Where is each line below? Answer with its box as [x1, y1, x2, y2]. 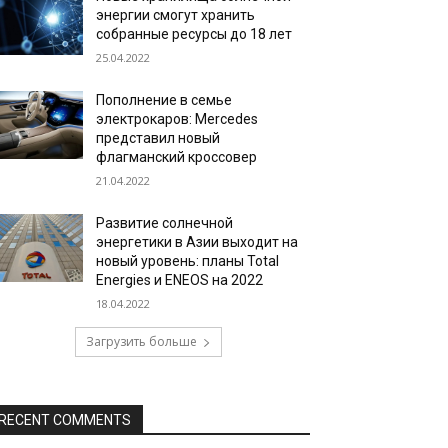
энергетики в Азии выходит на [96, 234, 299, 250]
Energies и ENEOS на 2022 [96, 272, 264, 288]
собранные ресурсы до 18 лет [96, 26, 293, 42]
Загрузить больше [85, 333, 197, 350]
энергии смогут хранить [96, 7, 256, 23]
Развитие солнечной [96, 215, 234, 231]
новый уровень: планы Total [96, 253, 280, 269]
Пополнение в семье [96, 92, 233, 108]
